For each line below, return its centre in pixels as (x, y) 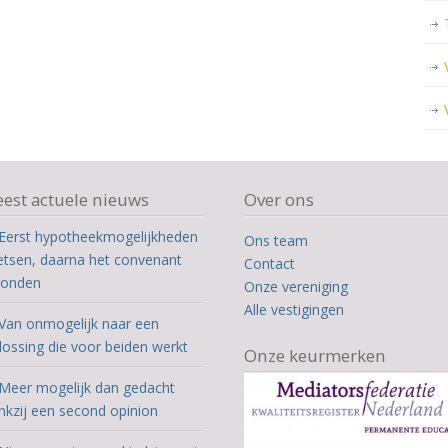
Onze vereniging (296, 286)
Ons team (276, 240)
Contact (270, 263)
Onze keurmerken (315, 355)
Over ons (279, 199)
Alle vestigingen (294, 309)
